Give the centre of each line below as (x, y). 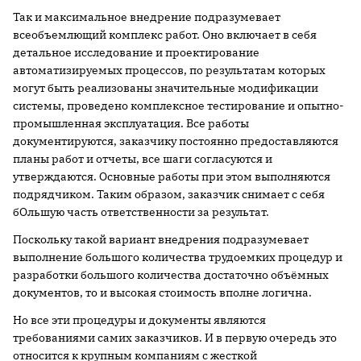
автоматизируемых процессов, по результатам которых (169, 70)
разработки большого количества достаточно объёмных (171, 275)
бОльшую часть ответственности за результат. (141, 212)
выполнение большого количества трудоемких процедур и (178, 257)
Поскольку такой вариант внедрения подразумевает (161, 239)
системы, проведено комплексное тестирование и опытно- (178, 106)
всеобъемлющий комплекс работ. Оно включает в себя (165, 35)
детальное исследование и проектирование (136, 52)
